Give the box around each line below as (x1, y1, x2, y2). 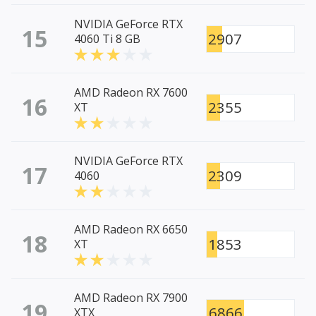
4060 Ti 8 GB (74, 31, 140, 47)
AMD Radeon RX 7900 (74, 290, 188, 306)
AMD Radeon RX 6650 (74, 221, 188, 238)
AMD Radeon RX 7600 (74, 85, 188, 101)
